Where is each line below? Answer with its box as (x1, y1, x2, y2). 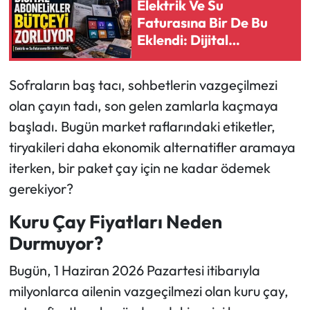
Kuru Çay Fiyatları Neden (8, 210, 222, 234)
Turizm (37, 95, 76, 110)
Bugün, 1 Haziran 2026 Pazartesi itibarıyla (8, 261, 260, 279)
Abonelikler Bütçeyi (137, 48, 262, 66)
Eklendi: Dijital (137, 30, 228, 48)
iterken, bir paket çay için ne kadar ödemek (8, 159, 271, 177)
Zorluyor (137, 65, 193, 83)
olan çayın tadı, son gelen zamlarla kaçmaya (8, 97, 278, 115)
